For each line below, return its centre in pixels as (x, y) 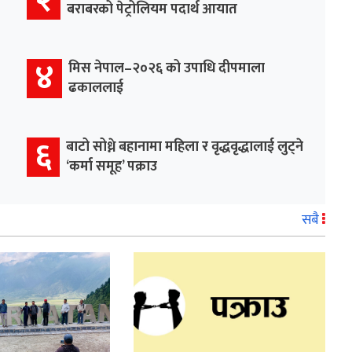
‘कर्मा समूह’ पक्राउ (112, 166)
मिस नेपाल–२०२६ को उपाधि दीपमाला (167, 68)
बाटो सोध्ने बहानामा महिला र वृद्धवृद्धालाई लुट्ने (185, 147)
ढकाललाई (96, 88)
